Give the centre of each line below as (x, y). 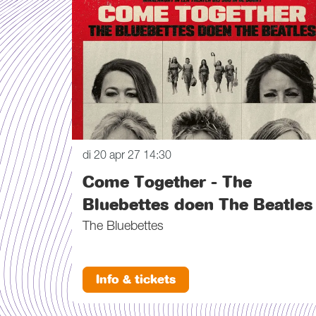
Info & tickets (136, 280)
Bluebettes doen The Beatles (198, 204)
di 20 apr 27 (113, 156)
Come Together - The (167, 182)
